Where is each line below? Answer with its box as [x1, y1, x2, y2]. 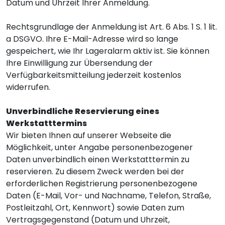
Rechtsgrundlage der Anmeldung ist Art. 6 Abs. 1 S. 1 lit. [6, 21, 217, 33]
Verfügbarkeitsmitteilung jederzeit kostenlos [6, 69, 181, 81]
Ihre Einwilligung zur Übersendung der [6, 57, 153, 69]
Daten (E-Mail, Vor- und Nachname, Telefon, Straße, [6, 190, 211, 201]
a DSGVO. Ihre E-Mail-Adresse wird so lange [6, 33, 178, 45]
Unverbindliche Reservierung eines [6, 105, 159, 117]
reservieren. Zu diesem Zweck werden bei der [6, 166, 184, 177]
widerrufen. [6, 81, 50, 93]
